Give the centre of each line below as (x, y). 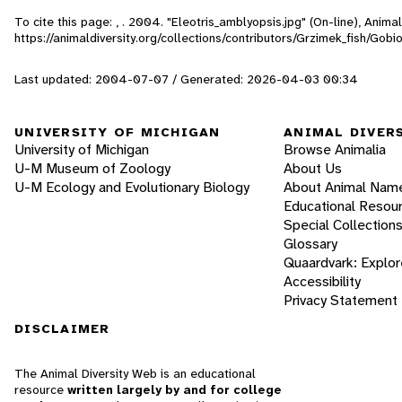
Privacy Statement (341, 301)
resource (41, 390)
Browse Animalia (335, 150)
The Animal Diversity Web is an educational (135, 374)
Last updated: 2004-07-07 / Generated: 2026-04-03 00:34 (186, 79)
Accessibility (322, 282)
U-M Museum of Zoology (92, 169)
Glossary (310, 244)
